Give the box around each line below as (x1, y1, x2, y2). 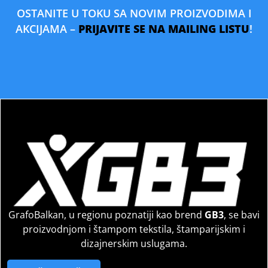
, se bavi (224, 208, 260, 222)
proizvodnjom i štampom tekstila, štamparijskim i (23, 223, 245, 236)
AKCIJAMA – (16, 22, 78, 36)
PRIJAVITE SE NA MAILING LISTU (78, 22, 249, 36)
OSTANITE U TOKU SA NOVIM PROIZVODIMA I (16, 6, 252, 21)
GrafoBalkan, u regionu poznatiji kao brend (8, 208, 205, 222)
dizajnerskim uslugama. (81, 237, 187, 251)
